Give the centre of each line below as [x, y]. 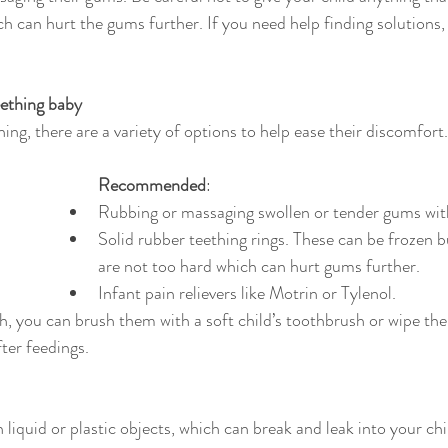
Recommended [152, 185]
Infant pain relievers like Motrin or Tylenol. [247, 293]
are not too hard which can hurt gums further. [259, 266]
